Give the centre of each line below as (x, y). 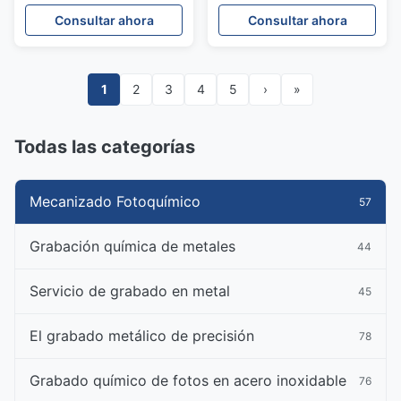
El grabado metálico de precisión (142, 336)
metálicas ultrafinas (85, 63)
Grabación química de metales (132, 246)
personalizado (69, 12)
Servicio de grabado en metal (130, 291)
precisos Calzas (74, 46)
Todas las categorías (105, 147)
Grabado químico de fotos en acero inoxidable (188, 380)
